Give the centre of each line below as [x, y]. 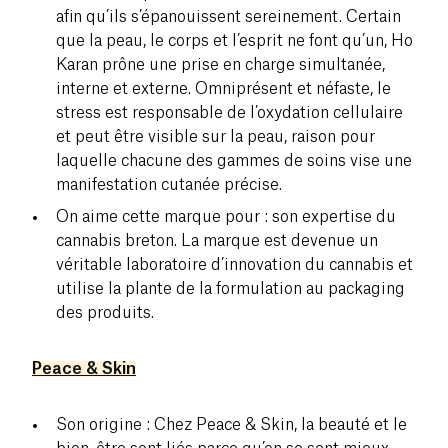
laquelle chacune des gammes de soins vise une [234, 160]
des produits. [105, 312]
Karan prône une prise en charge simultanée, [220, 64]
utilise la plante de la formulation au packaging [230, 288]
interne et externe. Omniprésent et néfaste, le [223, 88]
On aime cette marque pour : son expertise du [226, 216]
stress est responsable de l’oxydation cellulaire [229, 112]
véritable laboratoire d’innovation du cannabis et [234, 264]
